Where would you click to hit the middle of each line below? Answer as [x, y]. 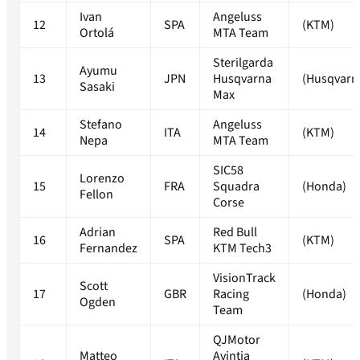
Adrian [98, 233]
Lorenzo [102, 179]
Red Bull [235, 233]
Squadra [236, 187]
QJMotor [237, 340]
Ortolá [97, 33]
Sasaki [97, 87]
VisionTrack [244, 278]
